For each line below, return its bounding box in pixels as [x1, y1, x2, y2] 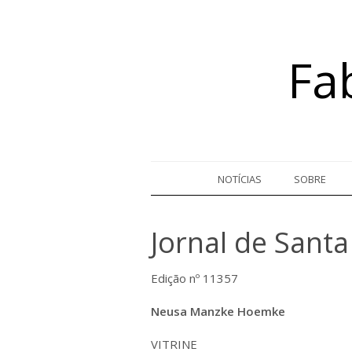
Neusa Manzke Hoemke [151, 302, 285, 319]
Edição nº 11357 [151, 269, 238, 286]
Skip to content [151, 160, 222, 175]
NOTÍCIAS [218, 171, 262, 186]
